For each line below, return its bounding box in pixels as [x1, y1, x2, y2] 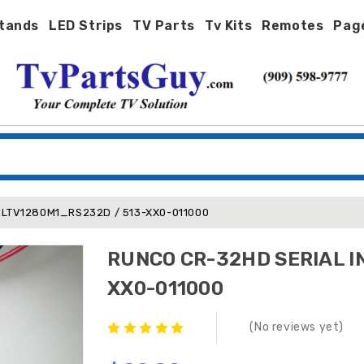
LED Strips [49, 18, 123, 33]
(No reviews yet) [249, 320, 344, 334]
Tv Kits [204, 18, 253, 33]
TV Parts [132, 18, 195, 33]
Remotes [262, 18, 324, 33]
